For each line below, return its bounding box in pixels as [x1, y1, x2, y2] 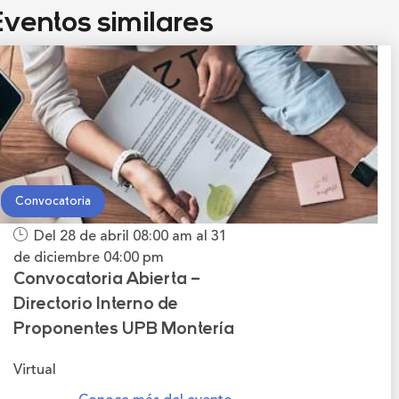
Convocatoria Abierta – [13, 271, 200, 289]
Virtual [13, 358, 56, 380]
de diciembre [13, 246, 103, 268]
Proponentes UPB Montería [13, 321, 234, 338]
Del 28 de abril [34, 224, 133, 247]
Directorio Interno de [13, 296, 178, 313]
